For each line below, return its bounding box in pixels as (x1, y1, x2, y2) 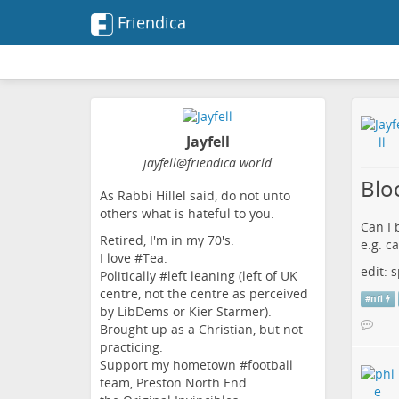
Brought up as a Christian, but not (100, 321, 303, 338)
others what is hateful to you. (100, 205, 274, 223)
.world (236, 154, 273, 172)
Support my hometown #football (100, 356, 293, 374)
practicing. (100, 338, 163, 356)
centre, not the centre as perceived (100, 285, 308, 303)
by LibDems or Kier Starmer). (100, 303, 272, 321)
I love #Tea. (100, 249, 167, 267)
